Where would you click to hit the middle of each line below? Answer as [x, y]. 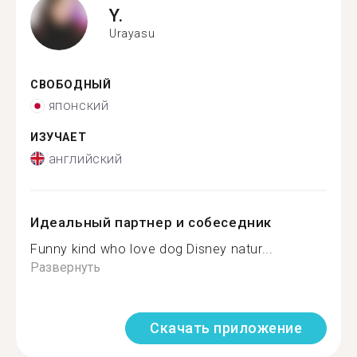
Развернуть [65, 267]
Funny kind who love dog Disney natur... [152, 249]
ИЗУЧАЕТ [59, 137]
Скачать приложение [226, 328]
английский [85, 159]
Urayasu [132, 33]
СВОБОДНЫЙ [71, 84]
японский [78, 106]
